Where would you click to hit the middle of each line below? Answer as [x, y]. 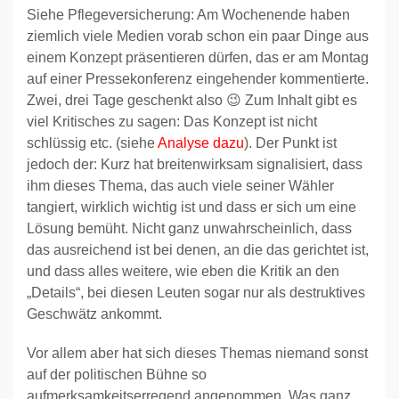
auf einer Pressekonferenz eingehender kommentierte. [198, 79]
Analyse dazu [201, 143]
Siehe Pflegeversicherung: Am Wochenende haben [188, 15]
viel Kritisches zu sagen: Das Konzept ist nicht [172, 122]
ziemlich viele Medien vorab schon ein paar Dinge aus [198, 36]
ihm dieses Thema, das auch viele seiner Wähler [180, 186]
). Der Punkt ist [290, 143]
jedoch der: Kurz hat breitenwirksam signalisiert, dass [195, 164]
